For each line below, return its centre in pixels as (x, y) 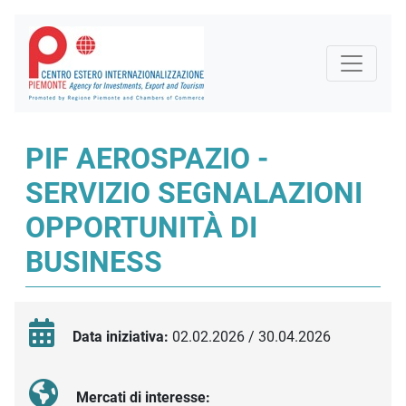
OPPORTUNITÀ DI (141, 227)
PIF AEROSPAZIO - (147, 159)
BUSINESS (94, 262)
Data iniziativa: (121, 337)
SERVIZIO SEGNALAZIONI (194, 193)
